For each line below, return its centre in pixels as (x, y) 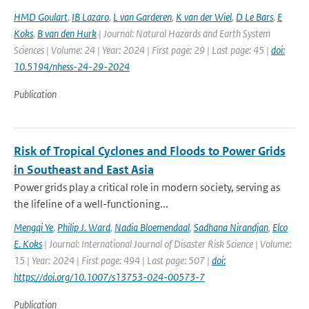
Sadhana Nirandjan (231, 227)
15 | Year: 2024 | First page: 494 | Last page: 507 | (113, 260)
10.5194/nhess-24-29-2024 (72, 67)
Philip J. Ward (84, 227)
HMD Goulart (41, 17)
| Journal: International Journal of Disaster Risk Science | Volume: (167, 244)
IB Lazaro (90, 17)
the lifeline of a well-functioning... (91, 204)
